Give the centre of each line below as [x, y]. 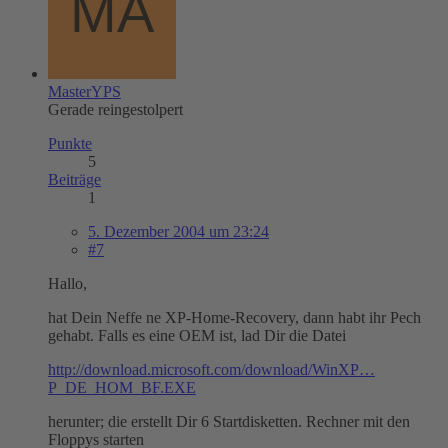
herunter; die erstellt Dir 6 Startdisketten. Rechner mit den [229, 421]
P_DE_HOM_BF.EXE [122, 387]
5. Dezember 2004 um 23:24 [178, 231]
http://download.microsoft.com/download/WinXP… [211, 369]
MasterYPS [84, 91]
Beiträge [74, 179]
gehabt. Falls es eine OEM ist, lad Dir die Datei [197, 335]
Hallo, [67, 283]
